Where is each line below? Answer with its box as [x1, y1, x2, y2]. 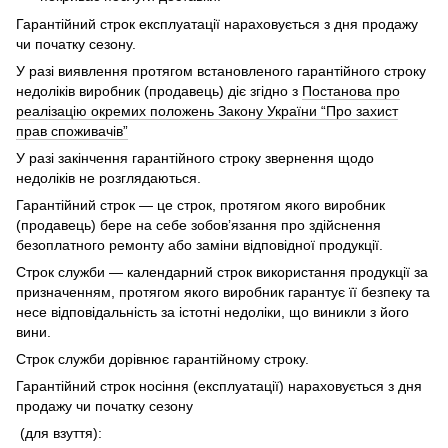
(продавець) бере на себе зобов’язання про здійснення [16, 217, 381, 234]
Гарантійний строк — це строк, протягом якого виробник [16, 197, 385, 214]
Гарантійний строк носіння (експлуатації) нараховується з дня [16, 378, 422, 395]
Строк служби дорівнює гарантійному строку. [16, 351, 309, 368]
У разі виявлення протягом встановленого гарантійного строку [16, 63, 426, 80]
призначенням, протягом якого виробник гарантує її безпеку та [16, 284, 430, 301]
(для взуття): [16, 425, 102, 442]
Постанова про [302, 83, 400, 100]
